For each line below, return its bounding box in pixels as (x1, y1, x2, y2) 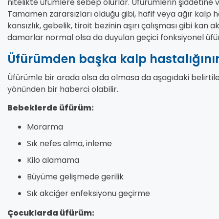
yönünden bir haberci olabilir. (7, 83, 118, 95)
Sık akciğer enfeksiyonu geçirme (27, 187, 150, 199)
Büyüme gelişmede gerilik (27, 171, 124, 182)
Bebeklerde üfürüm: (7, 102, 94, 114)
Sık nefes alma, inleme (27, 137, 112, 149)
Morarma (27, 121, 67, 132)
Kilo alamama (27, 154, 79, 166)
